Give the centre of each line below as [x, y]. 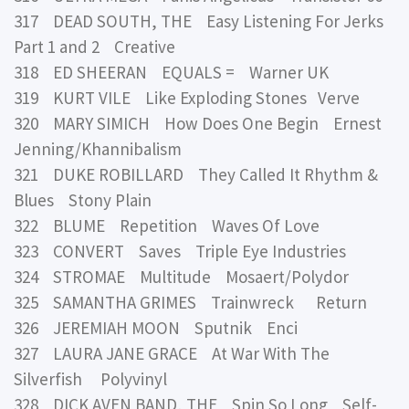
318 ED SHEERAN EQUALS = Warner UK [171, 72]
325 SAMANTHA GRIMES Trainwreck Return [190, 302]
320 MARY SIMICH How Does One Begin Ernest [198, 123]
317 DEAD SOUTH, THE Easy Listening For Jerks [199, 21]
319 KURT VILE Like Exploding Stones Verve [187, 97]
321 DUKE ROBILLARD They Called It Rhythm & [196, 174]
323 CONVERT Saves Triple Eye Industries [180, 251]
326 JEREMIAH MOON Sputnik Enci [156, 327]
